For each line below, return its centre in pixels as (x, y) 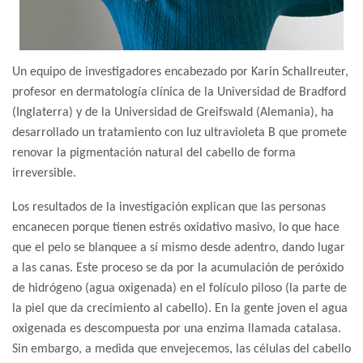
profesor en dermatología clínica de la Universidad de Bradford (179, 93)
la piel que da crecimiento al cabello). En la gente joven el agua (180, 309)
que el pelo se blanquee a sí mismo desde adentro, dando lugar (179, 248)
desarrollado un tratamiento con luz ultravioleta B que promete (179, 133)
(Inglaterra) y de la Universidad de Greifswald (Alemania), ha (173, 113)
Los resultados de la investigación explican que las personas (169, 208)
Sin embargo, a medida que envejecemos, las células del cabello (181, 350)
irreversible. (44, 174)
